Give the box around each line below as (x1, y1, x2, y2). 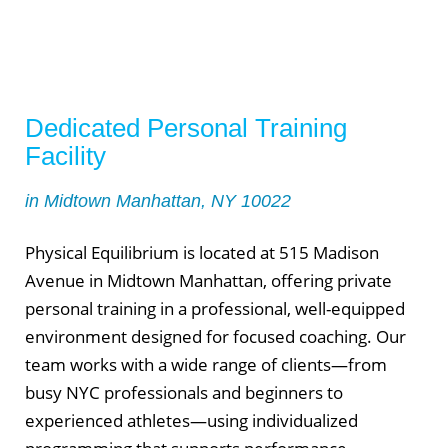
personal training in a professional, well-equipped (25, 297, 405, 321)
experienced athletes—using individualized (25, 409, 358, 433)
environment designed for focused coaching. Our (25, 325, 406, 349)
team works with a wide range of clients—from (25, 353, 387, 377)
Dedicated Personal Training (25, 112, 347, 143)
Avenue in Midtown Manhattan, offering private (25, 269, 392, 293)
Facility (25, 140, 106, 171)
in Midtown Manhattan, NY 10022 (25, 191, 291, 212)
